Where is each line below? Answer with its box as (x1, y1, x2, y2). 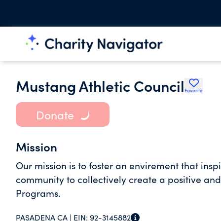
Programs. (16, 186, 61, 199)
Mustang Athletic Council (16, 75, 184, 96)
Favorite (184, 87, 203, 94)
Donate (36, 107, 74, 122)
